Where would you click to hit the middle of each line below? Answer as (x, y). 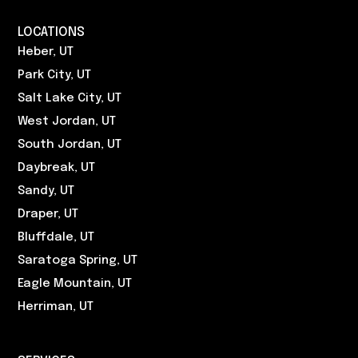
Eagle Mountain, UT (75, 283)
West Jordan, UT (67, 121)
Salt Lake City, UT (70, 98)
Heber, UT (46, 52)
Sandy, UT (46, 191)
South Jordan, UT (70, 144)
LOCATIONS (52, 32)
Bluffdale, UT (56, 237)
